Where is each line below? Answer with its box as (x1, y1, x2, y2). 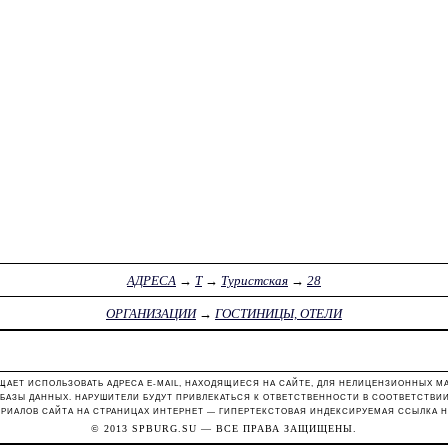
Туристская (220, 272, 288, 288)
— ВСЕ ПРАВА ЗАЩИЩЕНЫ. (196, 423, 357, 435)
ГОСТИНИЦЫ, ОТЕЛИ (214, 305, 342, 321)
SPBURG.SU (131, 423, 197, 435)
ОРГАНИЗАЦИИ (105, 305, 196, 321)
